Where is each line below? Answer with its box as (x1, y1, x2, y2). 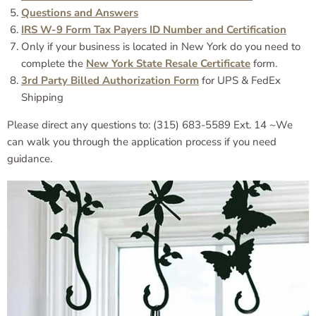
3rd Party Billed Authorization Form (21, 73, 199, 87)
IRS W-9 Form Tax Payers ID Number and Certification (21, 23, 286, 37)
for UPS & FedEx (199, 73, 281, 87)
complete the (21, 56, 86, 71)
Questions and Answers (21, 6, 138, 20)
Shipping (21, 90, 63, 104)
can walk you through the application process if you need (7, 135, 276, 149)
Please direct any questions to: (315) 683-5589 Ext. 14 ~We (7, 118, 293, 132)
